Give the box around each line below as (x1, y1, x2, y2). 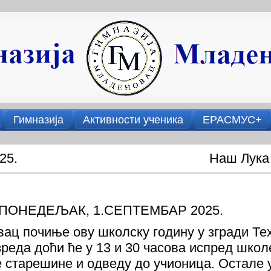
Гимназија (13, 114, 64, 126)
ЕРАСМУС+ (202, 114, 262, 126)
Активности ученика (83, 114, 184, 126)
